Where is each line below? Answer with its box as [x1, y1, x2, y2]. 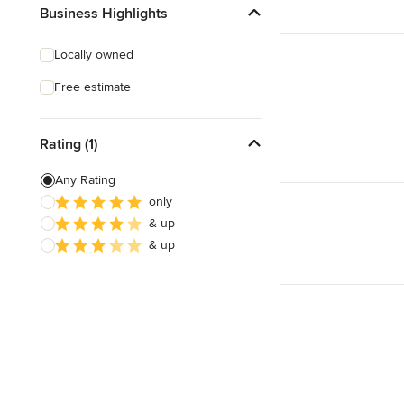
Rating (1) [40, 134, 97, 153]
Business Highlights [40, 4, 168, 23]
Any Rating [55, 172, 115, 188]
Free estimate [54, 79, 131, 95]
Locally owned [54, 47, 133, 62]
